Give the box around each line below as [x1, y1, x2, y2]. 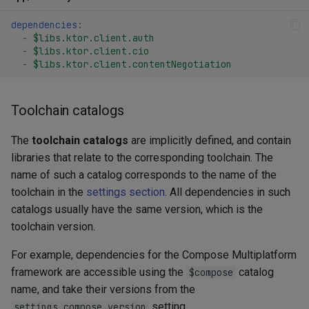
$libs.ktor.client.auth [33, 31, 154, 44]
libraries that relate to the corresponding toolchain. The [11, 151, 273, 165]
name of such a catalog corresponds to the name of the [11, 168, 277, 182]
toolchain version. [11, 220, 95, 234]
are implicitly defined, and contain [128, 134, 291, 148]
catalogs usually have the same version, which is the [11, 203, 263, 217]
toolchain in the [11, 186, 86, 199]
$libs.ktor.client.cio [33, 44, 149, 57]
